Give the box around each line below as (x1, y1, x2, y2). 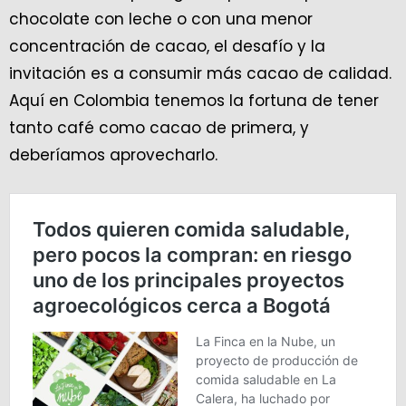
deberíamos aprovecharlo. (9, 144, 217, 167)
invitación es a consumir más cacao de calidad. (9, 63, 391, 85)
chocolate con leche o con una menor (9, 8, 313, 31)
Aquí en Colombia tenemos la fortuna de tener (9, 90, 379, 112)
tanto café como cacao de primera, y (9, 117, 309, 140)
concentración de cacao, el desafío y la (9, 35, 325, 58)
